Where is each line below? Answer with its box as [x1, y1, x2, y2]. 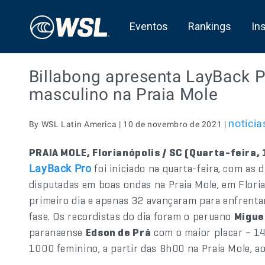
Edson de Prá [85, 225, 151, 239]
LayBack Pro [28, 162, 92, 174]
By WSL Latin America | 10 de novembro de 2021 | [28, 119, 229, 129]
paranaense [28, 225, 86, 239]
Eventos [129, 20, 168, 33]
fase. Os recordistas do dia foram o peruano [28, 209, 234, 223]
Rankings [188, 20, 231, 33]
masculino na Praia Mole [28, 85, 218, 104]
